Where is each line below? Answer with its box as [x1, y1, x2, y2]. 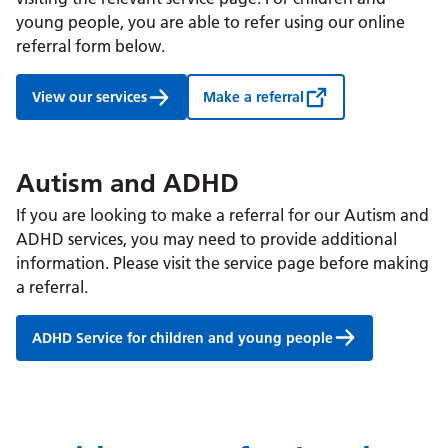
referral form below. [16, 36, 165, 57]
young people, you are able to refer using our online [16, 12, 405, 33]
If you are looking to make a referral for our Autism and [16, 204, 429, 225]
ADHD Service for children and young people [32, 328, 333, 347]
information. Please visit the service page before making [16, 252, 429, 273]
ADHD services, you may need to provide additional [16, 228, 397, 249]
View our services [32, 88, 147, 107]
